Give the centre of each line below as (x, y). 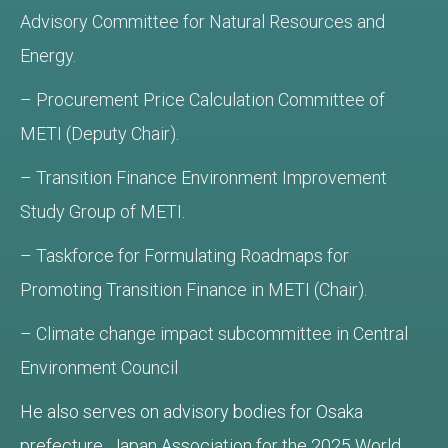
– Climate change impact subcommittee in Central (214, 334)
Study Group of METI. (102, 212)
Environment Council (99, 368)
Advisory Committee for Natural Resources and (202, 22)
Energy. (48, 56)
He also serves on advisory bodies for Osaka (191, 412)
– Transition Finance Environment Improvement (203, 178)
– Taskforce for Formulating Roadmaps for (184, 256)
